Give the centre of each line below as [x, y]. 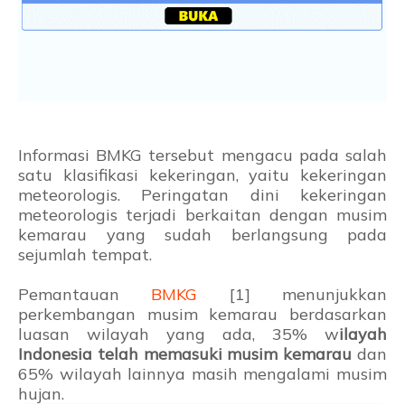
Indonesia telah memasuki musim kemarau [185, 354]
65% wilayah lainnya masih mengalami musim [202, 374]
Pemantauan [85, 295]
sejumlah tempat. [85, 255]
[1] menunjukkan [292, 295]
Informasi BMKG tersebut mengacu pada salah [202, 155]
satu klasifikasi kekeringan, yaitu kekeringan [202, 175]
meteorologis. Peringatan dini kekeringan [202, 195]
